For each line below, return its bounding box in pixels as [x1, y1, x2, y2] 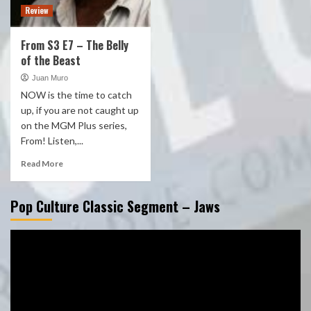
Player [10, 249, 40, 262]
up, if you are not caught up [21, 104, 139, 116]
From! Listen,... [21, 135, 83, 146]
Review [25, 5, 49, 16]
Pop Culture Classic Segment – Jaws [10, 196, 220, 217]
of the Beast [21, 52, 81, 69]
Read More [21, 158, 63, 169]
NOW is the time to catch [21, 89, 132, 101]
